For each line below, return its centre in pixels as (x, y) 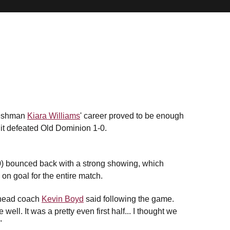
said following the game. (129, 199)
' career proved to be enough (132, 116)
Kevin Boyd (63, 199)
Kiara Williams (54, 116)
